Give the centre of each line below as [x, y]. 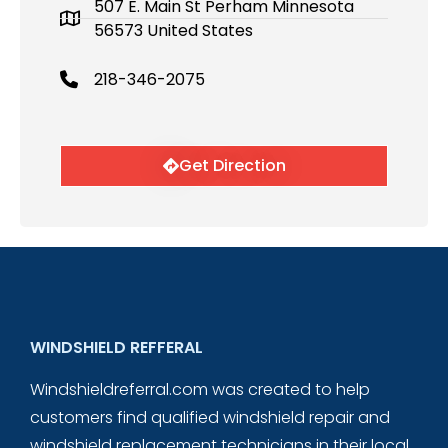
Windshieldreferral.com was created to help [200, 390]
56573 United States [173, 30]
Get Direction [232, 165]
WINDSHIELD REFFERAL [117, 348]
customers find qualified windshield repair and [210, 418]
